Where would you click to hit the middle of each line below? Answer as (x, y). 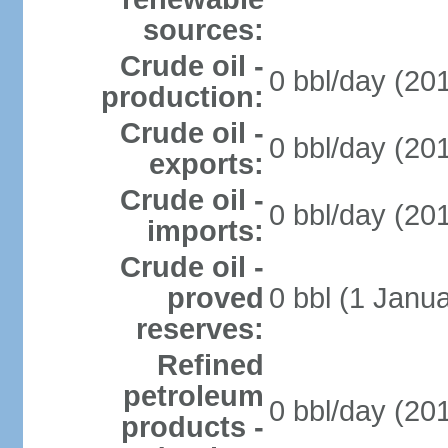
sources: (203, 30)
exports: (206, 164)
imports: (205, 231)
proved (215, 298)
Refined (210, 365)
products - (192, 427)
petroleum (193, 396)
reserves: (199, 329)
